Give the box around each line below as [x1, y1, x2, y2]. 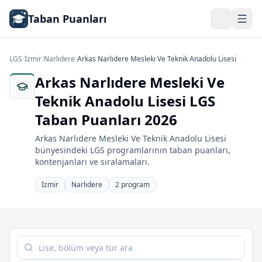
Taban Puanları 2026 [35, 110, 177, 129]
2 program [115, 180, 150, 189]
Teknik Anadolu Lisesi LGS [35, 91, 215, 111]
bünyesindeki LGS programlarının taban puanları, [35, 144, 230, 156]
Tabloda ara [16, 236, 68, 249]
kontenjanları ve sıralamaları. [35, 156, 150, 167]
